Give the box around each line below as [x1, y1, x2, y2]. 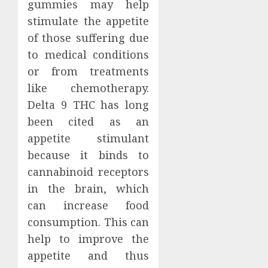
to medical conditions [28, 47, 150, 62]
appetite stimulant [28, 130, 150, 145]
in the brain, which [28, 181, 150, 196]
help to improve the [28, 231, 150, 246]
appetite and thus [28, 248, 150, 263]
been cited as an [28, 114, 150, 129]
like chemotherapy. [28, 80, 150, 95]
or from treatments [28, 63, 150, 78]
